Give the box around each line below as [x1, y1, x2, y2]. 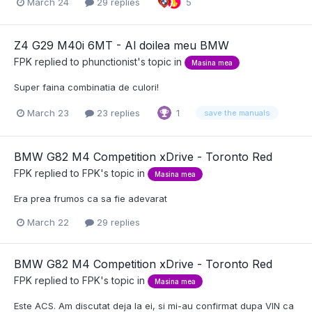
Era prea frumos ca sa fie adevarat [14, 192, 167, 204]
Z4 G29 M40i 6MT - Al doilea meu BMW [14, 38, 229, 53]
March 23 [27, 107, 69, 118]
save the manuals [204, 108, 270, 118]
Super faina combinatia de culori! [14, 81, 159, 93]
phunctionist [82, 56, 137, 68]
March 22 [27, 216, 69, 228]
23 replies [94, 107, 140, 118]
